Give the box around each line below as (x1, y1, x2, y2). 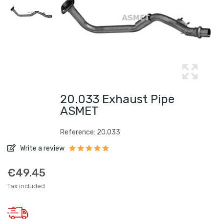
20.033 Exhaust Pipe (60, 92, 175, 106)
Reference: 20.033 (60, 128, 120, 136)
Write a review (19, 144, 65, 153)
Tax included (7, 182, 45, 190)
